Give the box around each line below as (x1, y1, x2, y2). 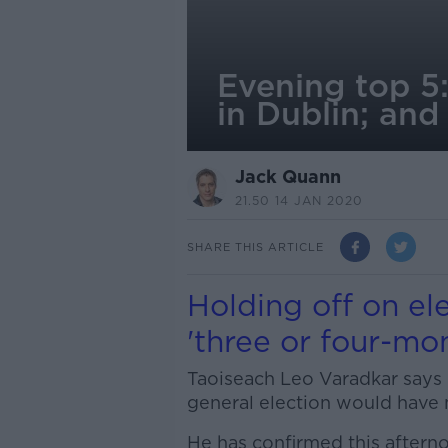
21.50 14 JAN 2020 (234, 193, 363, 208)
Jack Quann (234, 166, 341, 187)
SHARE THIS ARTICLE (186, 239, 324, 254)
